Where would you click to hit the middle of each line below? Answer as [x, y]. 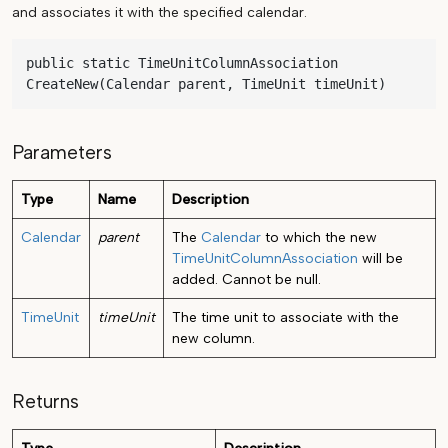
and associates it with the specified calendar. [159, 13]
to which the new [319, 238]
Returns [45, 402]
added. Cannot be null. [246, 280]
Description [210, 200]
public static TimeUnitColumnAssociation [182, 63]
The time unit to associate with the [285, 318]
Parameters [62, 153]
